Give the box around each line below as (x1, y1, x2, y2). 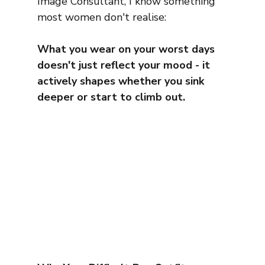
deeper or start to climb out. (37, 89, 185, 104)
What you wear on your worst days (37, 41, 218, 56)
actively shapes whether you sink (37, 73, 207, 88)
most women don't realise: (37, 9, 166, 24)
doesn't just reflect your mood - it (37, 57, 213, 72)
